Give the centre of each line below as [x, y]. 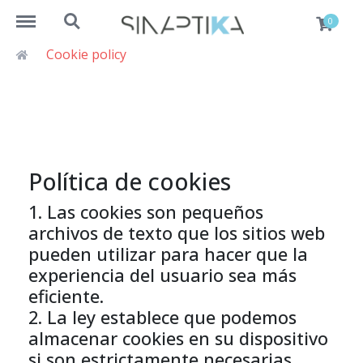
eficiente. [66, 296]
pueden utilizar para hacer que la [168, 254]
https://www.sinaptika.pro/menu [114, 14]
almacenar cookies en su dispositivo [178, 338]
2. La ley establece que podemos [162, 317]
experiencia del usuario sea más [162, 275]
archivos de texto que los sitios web [177, 233]
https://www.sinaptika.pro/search [156, 14]
